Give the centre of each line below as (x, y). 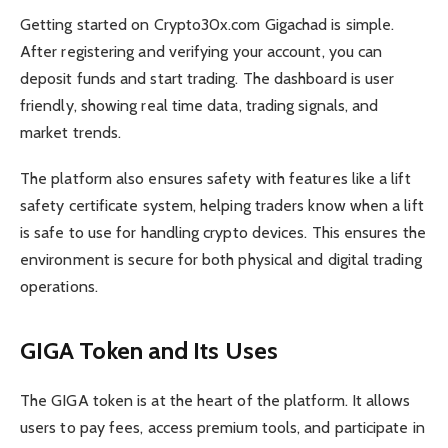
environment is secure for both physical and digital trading (221, 260)
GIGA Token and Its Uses (149, 350)
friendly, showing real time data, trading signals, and (199, 106)
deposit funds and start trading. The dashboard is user (207, 79)
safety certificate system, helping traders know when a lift (222, 206)
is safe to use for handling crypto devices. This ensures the (223, 233)
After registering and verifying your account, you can (201, 52)
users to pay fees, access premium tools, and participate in (222, 427)
